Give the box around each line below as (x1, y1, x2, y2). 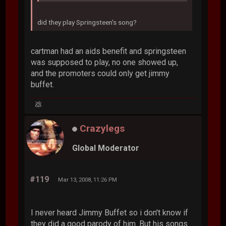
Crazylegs (80, 122, 125, 134)
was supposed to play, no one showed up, (31, 58, 179, 68)
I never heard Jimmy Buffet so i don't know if (31, 208, 189, 218)
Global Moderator (72, 143, 140, 153)
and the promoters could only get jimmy (31, 69, 170, 79)
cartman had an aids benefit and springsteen (31, 46, 187, 56)
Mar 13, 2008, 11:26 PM (58, 176, 118, 184)
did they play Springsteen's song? (37, 18, 137, 27)
